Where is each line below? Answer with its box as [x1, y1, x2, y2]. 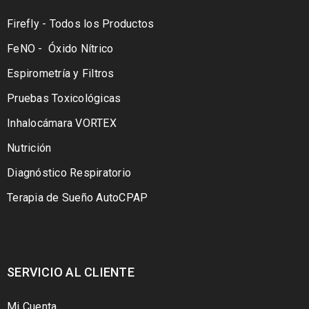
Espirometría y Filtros [7, 67, 114, 80]
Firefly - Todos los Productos [7, 17, 154, 30]
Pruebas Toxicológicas [7, 92, 121, 105]
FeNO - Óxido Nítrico [7, 42, 114, 55]
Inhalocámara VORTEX [7, 117, 117, 130]
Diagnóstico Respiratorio [7, 166, 131, 179]
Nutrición [7, 141, 52, 154]
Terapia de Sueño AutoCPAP [7, 191, 148, 204]
